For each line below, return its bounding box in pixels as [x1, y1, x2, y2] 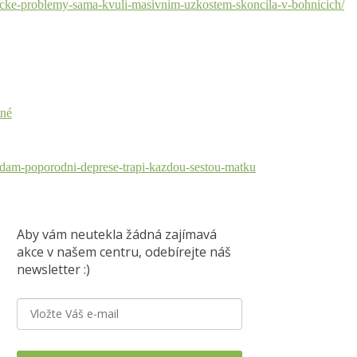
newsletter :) [17, 261, 90, 279]
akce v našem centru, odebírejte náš [17, 243, 231, 261]
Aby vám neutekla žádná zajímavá [17, 226, 217, 244]
